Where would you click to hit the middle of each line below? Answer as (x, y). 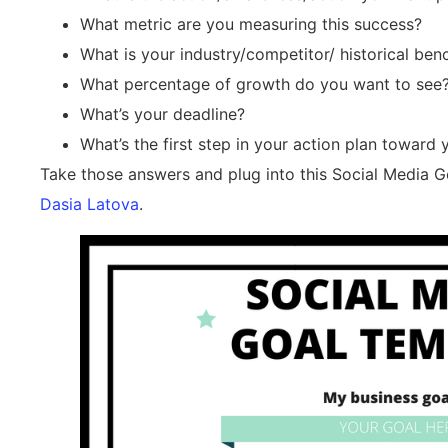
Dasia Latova (89, 204)
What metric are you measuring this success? (251, 24)
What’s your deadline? (162, 114)
